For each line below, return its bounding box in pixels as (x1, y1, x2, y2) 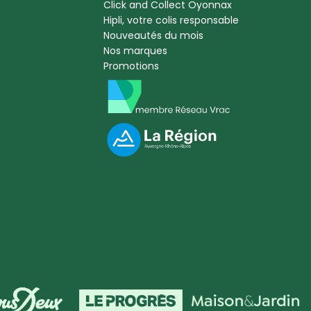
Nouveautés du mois (103, 28, 203, 43)
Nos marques (103, 44, 167, 58)
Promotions (103, 59, 159, 74)
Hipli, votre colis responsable (103, 13, 239, 28)
